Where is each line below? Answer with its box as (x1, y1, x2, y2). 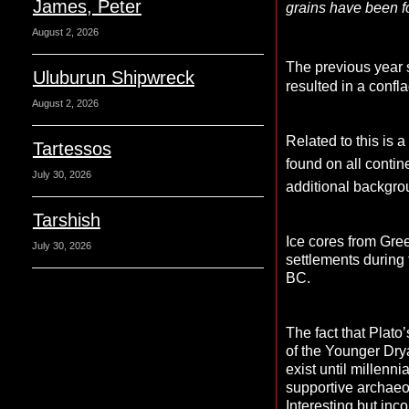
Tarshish (32, 210, 100, 230)
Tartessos (32, 139, 111, 159)
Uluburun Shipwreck (32, 68, 194, 88)
